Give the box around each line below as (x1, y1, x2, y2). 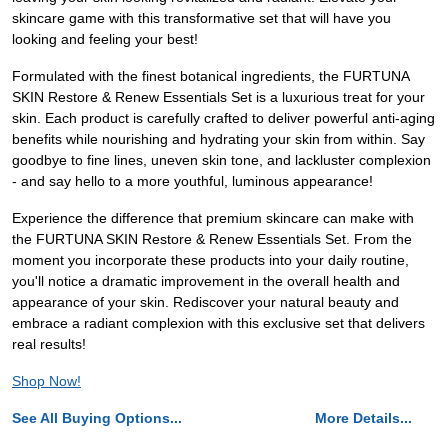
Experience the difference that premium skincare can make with (12, 210, 414, 226)
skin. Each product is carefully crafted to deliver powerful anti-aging (12, 110, 435, 126)
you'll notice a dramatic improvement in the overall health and (12, 273, 400, 289)
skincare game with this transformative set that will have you (12, 10, 391, 26)
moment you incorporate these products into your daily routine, (12, 252, 409, 268)
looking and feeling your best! (12, 31, 198, 47)
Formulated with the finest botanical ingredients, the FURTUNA (12, 68, 409, 84)
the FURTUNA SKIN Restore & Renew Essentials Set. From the (12, 231, 412, 247)
